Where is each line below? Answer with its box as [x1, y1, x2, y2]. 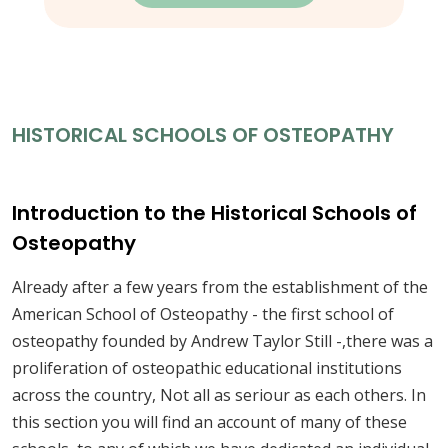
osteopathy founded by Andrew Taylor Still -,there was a [12, 329, 433, 352]
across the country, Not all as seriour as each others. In [12, 383, 426, 406]
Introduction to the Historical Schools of [12, 198, 417, 227]
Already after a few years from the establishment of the [12, 275, 428, 298]
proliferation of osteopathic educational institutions [12, 356, 402, 379]
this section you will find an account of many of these [12, 410, 407, 433]
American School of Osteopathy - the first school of [12, 302, 394, 325]
